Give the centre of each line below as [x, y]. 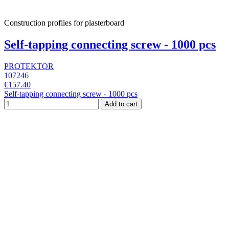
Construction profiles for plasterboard [64, 22]
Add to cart [121, 104]
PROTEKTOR [29, 66]
